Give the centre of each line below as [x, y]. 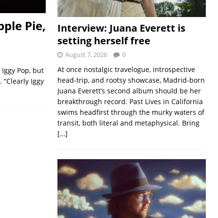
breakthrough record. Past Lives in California [130, 101]
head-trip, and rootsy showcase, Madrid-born [131, 80]
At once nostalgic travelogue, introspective [126, 69]
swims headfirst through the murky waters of [131, 112]
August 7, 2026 [86, 54]
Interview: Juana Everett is [121, 28]
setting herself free [104, 40]
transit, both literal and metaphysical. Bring [128, 123]
